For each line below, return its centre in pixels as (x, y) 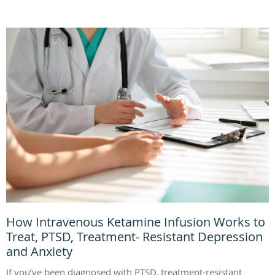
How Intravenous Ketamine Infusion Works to (136, 222)
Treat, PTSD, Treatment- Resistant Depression (134, 237)
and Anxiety (39, 252)
